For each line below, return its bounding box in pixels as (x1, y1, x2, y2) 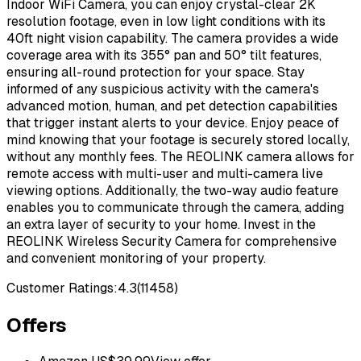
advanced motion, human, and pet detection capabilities (6, 97, 338, 114)
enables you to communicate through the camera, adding (6, 198, 344, 216)
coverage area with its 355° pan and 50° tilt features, (6, 46, 322, 64)
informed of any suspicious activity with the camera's (6, 80, 319, 98)
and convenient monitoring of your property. (6, 249, 266, 267)
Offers (6, 312, 67, 338)
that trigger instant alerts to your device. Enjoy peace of (6, 114, 339, 131)
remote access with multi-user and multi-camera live (6, 164, 323, 182)
